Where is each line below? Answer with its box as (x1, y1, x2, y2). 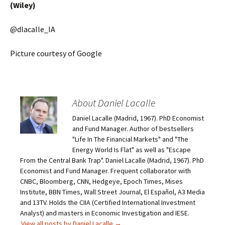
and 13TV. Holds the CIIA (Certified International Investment (20, 198, 195, 207)
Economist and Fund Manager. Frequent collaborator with (20, 166, 191, 175)
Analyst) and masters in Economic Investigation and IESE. (20, 208, 189, 217)
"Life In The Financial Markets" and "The (72, 135, 188, 144)
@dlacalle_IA (10, 24, 55, 34)
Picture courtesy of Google (10, 48, 102, 58)
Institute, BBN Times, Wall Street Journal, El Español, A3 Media (20, 187, 205, 196)
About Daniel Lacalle (72, 96, 155, 109)
